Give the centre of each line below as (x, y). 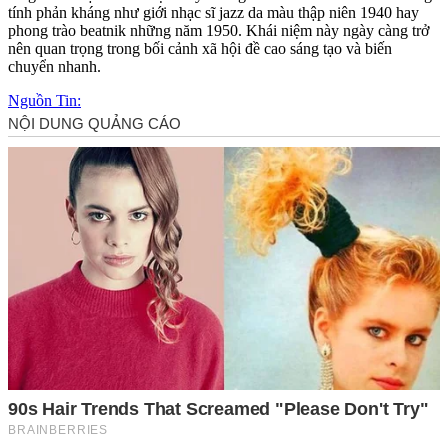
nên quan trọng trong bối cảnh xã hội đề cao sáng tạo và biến (200, 48)
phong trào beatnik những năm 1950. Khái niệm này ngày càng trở (218, 30)
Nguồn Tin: (44, 100)
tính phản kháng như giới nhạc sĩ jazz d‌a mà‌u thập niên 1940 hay (213, 12)
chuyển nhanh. (54, 66)
